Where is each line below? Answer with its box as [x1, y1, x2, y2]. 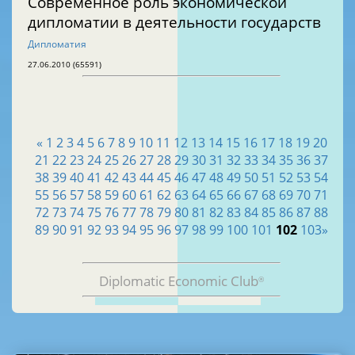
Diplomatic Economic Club [99, 272, 258, 291]
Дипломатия [28, 36, 86, 51]
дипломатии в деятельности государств [28, 11, 321, 32]
